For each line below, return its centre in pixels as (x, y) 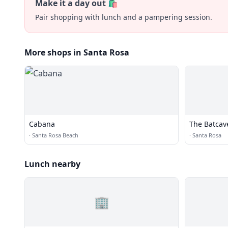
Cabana (42, 124)
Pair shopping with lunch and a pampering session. (124, 17)
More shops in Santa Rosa (77, 52)
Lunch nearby (52, 164)
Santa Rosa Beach (55, 135)
